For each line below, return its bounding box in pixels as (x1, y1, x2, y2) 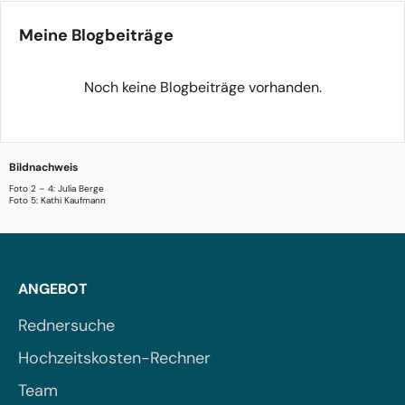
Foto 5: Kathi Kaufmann (9, 194, 106, 206)
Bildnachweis (9, 160, 78, 174)
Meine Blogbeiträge (19, 24, 174, 46)
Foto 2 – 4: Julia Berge (9, 183, 104, 194)
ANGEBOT (18, 279, 88, 298)
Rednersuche (18, 315, 115, 336)
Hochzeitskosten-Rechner (18, 347, 211, 369)
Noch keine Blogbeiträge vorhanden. (83, 78, 322, 97)
